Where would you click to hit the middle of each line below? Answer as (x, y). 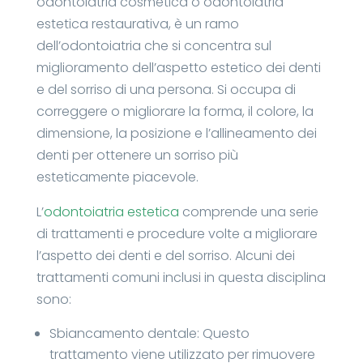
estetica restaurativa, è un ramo (137, 24)
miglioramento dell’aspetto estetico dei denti (178, 68)
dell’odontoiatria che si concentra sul (154, 46)
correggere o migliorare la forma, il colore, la (175, 112)
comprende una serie (248, 212)
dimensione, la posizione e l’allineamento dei (176, 134)
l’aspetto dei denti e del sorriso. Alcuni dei (165, 256)
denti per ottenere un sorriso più (137, 156)
